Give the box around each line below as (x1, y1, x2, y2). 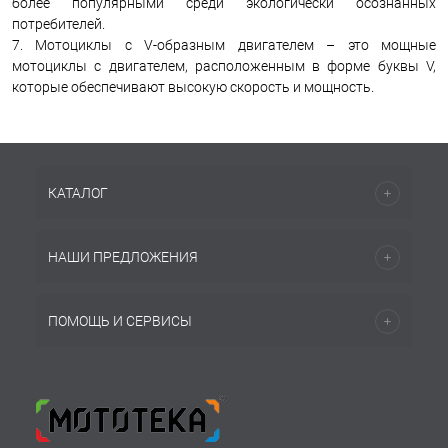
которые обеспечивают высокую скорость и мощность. (12, 79, 374, 95)
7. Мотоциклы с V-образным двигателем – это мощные (12, 37, 436, 53)
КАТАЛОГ (48, 185, 108, 201)
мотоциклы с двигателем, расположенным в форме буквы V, (12, 58, 436, 74)
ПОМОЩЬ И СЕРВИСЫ (48, 313, 192, 329)
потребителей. (12, 16, 105, 32)
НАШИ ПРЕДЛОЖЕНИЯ (48, 249, 198, 265)
